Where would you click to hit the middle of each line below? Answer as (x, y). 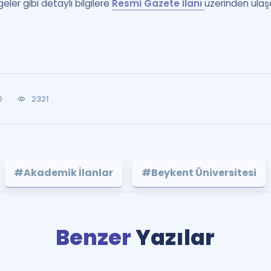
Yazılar (175, 237)
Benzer (96, 237)
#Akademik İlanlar (64, 173)
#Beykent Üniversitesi (199, 173)
